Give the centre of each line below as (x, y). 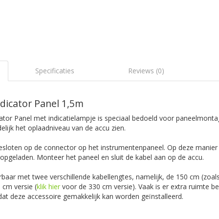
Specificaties (55, 70)
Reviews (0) (146, 70)
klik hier (48, 186)
